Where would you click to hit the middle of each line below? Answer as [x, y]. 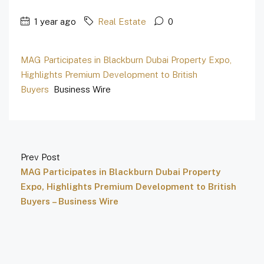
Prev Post [40, 157]
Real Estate [122, 22]
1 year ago [54, 22]
